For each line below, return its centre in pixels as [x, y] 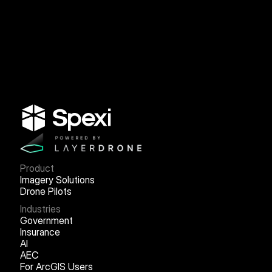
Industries [40, 209]
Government [46, 220]
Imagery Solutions [57, 179]
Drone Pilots [46, 191]
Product [37, 168]
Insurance [40, 232]
